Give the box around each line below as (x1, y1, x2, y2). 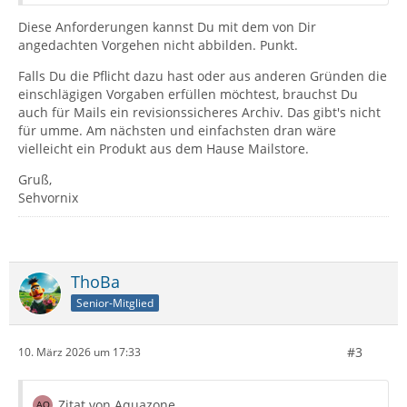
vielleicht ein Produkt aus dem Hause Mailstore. (18, 139, 309, 157)
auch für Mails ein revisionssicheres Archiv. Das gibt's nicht (18, 103, 381, 121)
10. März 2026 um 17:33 (18, 344, 141, 361)
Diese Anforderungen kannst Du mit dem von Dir (18, 17, 316, 35)
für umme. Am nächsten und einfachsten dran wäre (18, 121, 336, 139)
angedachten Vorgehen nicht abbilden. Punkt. (18, 35, 298, 54)
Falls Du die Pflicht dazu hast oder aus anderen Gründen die (18, 66, 387, 84)
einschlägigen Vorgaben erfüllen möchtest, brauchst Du (18, 84, 358, 103)
